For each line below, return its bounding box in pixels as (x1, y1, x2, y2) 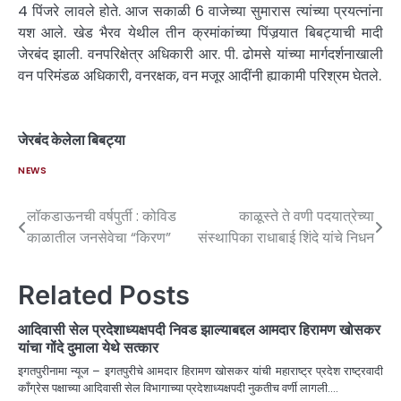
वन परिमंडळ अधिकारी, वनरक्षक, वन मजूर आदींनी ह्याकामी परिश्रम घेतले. (18, 65, 381, 87)
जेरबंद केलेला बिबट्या (18, 130, 125, 151)
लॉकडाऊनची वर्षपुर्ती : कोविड (27, 206, 176, 227)
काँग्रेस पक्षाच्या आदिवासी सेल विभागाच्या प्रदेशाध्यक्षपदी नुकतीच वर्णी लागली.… (18, 380, 338, 397)
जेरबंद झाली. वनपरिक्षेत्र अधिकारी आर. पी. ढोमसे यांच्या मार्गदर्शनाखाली (18, 44, 383, 65)
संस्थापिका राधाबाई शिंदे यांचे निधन (198, 227, 374, 249)
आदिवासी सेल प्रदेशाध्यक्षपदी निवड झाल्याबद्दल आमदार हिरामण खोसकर (18, 320, 380, 339)
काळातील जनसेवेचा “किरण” (27, 227, 171, 249)
